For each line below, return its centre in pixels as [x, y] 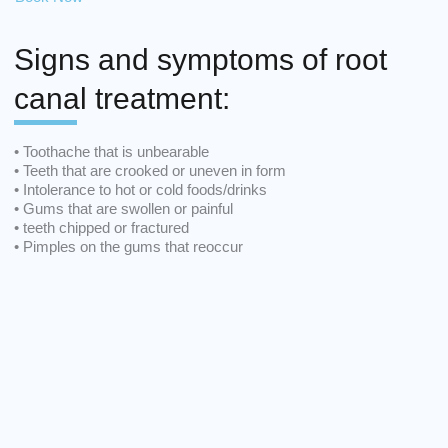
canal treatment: [122, 98]
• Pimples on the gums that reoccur [128, 246]
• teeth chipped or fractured [101, 227]
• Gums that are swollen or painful [123, 208]
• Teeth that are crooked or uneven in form [150, 170]
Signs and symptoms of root [200, 59]
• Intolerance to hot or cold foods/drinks [140, 189]
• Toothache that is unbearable [111, 151]
